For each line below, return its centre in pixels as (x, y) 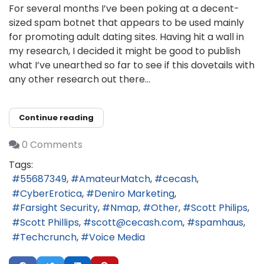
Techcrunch (48, 237)
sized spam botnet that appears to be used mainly (126, 23)
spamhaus (219, 223)
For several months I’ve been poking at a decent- (124, 9)
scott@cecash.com (137, 223)
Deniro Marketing (134, 193)
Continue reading (56, 118)
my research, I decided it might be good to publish (125, 51)
